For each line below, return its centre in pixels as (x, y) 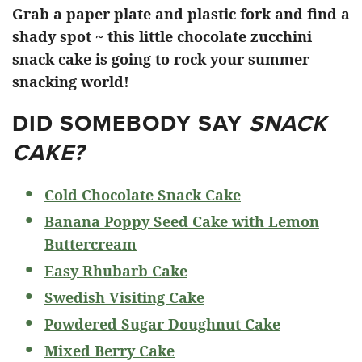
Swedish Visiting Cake (124, 297)
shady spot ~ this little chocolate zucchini (162, 36)
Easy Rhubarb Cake (116, 270)
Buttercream (90, 244)
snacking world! (71, 81)
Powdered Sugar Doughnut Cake (162, 324)
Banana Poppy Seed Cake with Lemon (182, 221)
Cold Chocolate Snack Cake (143, 194)
